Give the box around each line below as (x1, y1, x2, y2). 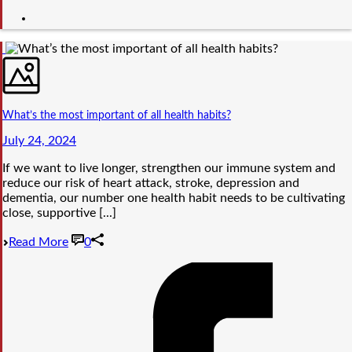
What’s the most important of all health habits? (2, 110, 231, 122)
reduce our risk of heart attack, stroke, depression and (2, 177, 299, 190)
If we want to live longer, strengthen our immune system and (2, 162, 335, 175)
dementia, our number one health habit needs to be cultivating (2, 192, 345, 205)
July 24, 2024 (2, 134, 76, 148)
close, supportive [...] (2, 207, 116, 220)
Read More (9, 236, 68, 249)
